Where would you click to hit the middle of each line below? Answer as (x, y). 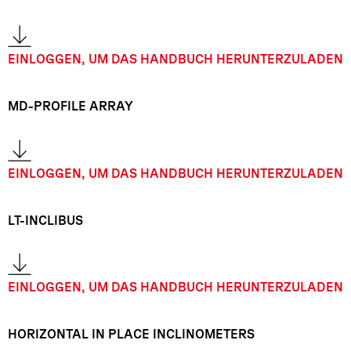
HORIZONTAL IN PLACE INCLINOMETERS (131, 334)
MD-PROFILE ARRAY (71, 106)
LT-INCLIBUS (45, 220)
